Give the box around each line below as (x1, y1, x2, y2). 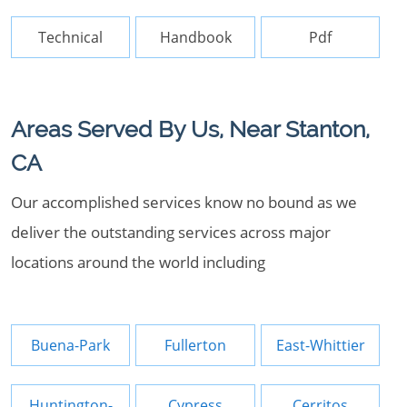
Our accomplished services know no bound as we (11, 192, 357, 213)
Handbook (159, 27, 232, 47)
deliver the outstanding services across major (11, 222, 331, 243)
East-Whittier (275, 335, 365, 355)
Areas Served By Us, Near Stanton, (11, 115, 370, 143)
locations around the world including (11, 252, 265, 273)
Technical (38, 27, 104, 47)
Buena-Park (31, 335, 111, 355)
